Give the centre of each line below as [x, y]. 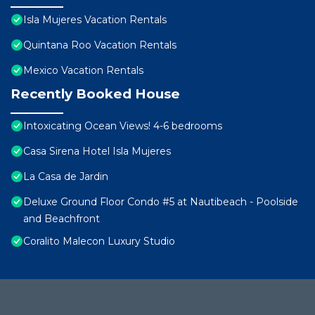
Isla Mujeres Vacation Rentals [95, 20]
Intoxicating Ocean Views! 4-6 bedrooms [123, 126]
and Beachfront [62, 219]
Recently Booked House [95, 94]
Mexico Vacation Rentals [83, 71]
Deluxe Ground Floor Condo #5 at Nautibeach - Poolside [161, 202]
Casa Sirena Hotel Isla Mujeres [97, 152]
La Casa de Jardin [66, 177]
